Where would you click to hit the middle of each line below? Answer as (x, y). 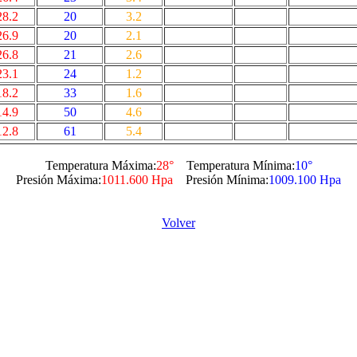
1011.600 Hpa (137, 180)
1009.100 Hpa (305, 180)
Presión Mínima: (221, 180)
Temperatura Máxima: (100, 165)
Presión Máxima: (59, 180)
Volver (178, 223)
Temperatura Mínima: (234, 165)
